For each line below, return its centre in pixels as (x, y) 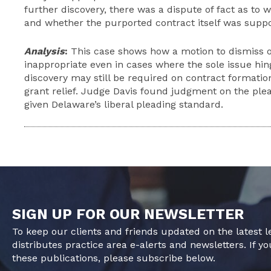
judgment (194, 91)
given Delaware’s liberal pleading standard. (124, 104)
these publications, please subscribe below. (114, 258)
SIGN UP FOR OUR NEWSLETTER (128, 214)
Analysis (44, 51)
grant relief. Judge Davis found (98, 91)
